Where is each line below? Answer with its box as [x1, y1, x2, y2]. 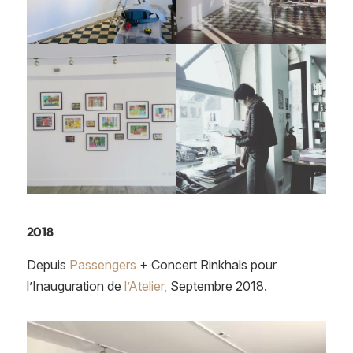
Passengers [69, 256, 136, 273]
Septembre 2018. [166, 277, 267, 294]
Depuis [26, 256, 69, 273]
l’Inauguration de [26, 277, 124, 294]
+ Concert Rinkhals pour [136, 256, 277, 273]
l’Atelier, [124, 277, 167, 294]
